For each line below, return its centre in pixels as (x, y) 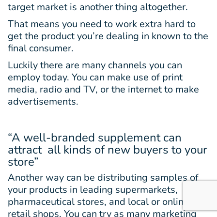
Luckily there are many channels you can (95, 65)
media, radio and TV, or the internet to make (103, 89)
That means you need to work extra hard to (102, 24)
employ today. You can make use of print (95, 77)
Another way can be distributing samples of (103, 177)
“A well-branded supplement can (95, 137)
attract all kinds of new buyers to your (108, 149)
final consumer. (41, 48)
